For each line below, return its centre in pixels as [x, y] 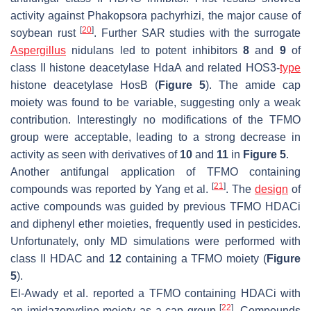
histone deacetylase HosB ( [84, 85]
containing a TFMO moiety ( [194, 258]
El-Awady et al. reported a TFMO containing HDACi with [155, 293]
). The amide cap [253, 85]
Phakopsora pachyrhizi [145, 15]
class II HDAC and [60, 258]
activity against [49, 15]
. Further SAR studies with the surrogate [197, 33]
